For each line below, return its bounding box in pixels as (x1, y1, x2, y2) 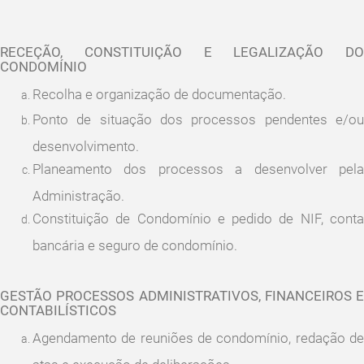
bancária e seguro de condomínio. (32, 237, 237, 250)
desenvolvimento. (32, 138, 139, 151)
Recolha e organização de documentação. (32, 86, 286, 102)
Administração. (32, 188, 124, 201)
